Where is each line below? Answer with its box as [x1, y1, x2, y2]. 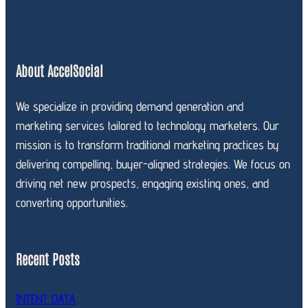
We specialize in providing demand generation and [16, 99, 243, 114]
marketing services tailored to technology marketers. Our [16, 118, 279, 133]
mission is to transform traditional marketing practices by [16, 137, 279, 153]
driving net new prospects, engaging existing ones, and [16, 176, 269, 191]
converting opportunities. [16, 195, 128, 210]
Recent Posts [16, 250, 80, 268]
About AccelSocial [16, 61, 103, 80]
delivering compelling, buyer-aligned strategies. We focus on [16, 157, 290, 172]
